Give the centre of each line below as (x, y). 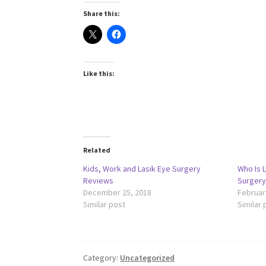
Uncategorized (148, 258)
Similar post (104, 204)
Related (97, 150)
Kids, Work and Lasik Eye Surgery (142, 168)
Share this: (102, 13)
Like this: (99, 73)
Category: (102, 258)
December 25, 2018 (118, 192)
